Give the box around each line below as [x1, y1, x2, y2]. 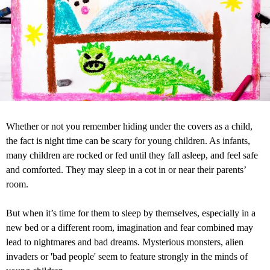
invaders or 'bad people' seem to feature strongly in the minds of [6, 251, 248, 262]
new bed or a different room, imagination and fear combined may [6, 222, 253, 233]
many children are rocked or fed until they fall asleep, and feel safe [6, 150, 258, 161]
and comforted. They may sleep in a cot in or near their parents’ [6, 165, 246, 175]
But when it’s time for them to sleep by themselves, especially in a [6, 208, 256, 219]
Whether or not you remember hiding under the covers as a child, [6, 121, 253, 132]
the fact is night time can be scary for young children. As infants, [6, 136, 250, 146]
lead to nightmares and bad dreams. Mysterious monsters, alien [6, 237, 243, 248]
